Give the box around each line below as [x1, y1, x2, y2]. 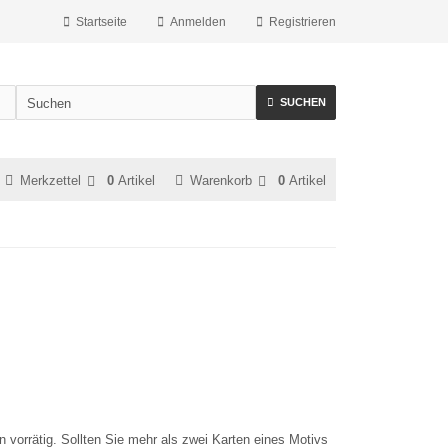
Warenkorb [190, 173, 252, 188]
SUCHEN [279, 96, 326, 108]
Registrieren [269, 15, 336, 29]
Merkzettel [20, 173, 81, 188]
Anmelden [170, 15, 226, 29]
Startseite [76, 15, 127, 29]
